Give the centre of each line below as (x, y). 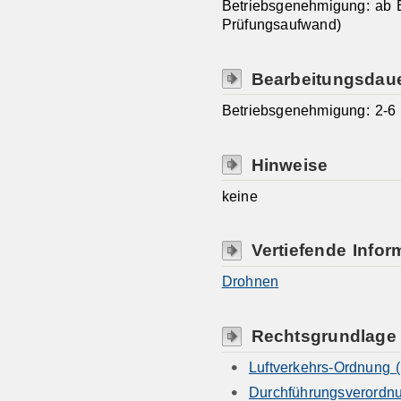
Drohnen (250, 282)
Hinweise (290, 164)
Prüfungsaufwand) (282, 25)
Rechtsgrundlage (324, 336)
